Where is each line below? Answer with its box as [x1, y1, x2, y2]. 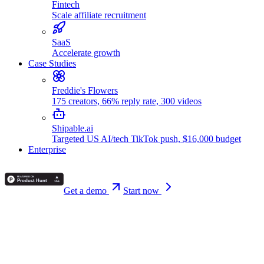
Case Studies [28, 58, 76, 68]
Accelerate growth [52, 48, 120, 58]
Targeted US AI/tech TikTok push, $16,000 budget [52, 134, 241, 144]
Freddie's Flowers [52, 85, 118, 95]
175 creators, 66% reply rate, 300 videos [52, 96, 202, 106]
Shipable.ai [52, 123, 93, 133]
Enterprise [28, 144, 66, 154]
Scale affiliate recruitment [52, 10, 146, 20]
